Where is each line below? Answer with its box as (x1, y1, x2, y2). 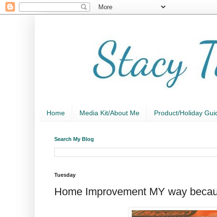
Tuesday (54, 171, 76, 178)
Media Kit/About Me (79, 109, 139, 117)
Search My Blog (54, 136, 94, 142)
